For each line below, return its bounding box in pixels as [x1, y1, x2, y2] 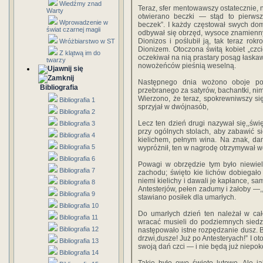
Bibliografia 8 [59, 178, 95, 186]
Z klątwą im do [59, 49, 100, 56]
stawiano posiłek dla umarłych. [138, 193, 236, 201]
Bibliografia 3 [59, 120, 95, 127]
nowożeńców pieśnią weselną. [138, 62, 236, 70]
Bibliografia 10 [59, 202, 99, 209]
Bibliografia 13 [59, 237, 99, 244]
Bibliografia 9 [59, 190, 95, 197]
